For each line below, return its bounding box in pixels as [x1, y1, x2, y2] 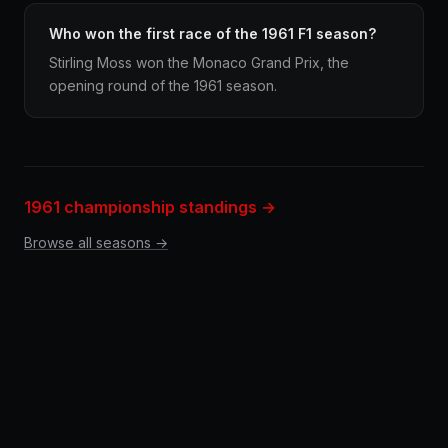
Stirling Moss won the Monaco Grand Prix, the [49, 54, 349, 71]
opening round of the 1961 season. [49, 77, 277, 94]
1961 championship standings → [24, 197, 276, 217]
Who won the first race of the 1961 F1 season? [49, 25, 376, 42]
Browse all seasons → [24, 234, 168, 251]
